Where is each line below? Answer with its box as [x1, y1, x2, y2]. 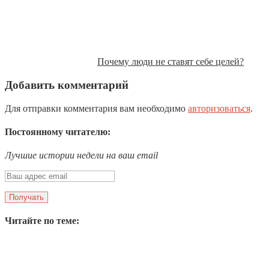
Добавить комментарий [5, 78, 128, 91]
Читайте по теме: [5, 216, 79, 226]
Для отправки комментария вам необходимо [5, 103, 188, 113]
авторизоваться [188, 103, 250, 113]
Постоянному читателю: [5, 126, 110, 137]
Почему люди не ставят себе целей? [97, 56, 244, 67]
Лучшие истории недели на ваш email [5, 150, 158, 161]
